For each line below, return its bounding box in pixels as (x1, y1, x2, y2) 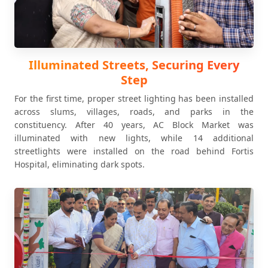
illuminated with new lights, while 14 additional (14, 132, 254, 144)
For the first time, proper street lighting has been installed (14, 93, 254, 104)
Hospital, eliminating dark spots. (14, 159, 145, 170)
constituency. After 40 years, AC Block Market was (14, 119, 254, 130)
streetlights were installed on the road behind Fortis (14, 145, 254, 157)
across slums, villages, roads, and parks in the (14, 106, 254, 117)
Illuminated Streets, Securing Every (29, 57, 239, 73)
